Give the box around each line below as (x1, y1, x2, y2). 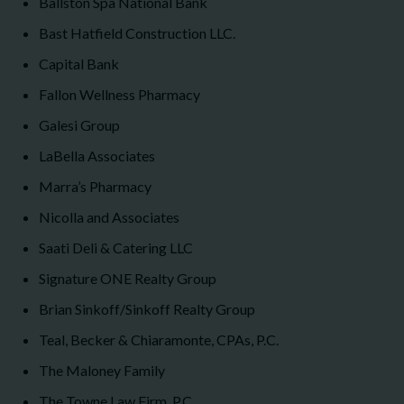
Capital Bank (39, 54, 122, 72)
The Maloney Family (39, 361, 168, 379)
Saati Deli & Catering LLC (39, 238, 193, 256)
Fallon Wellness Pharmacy (39, 85, 200, 103)
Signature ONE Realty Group (39, 269, 216, 287)
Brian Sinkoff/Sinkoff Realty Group (39, 299, 255, 317)
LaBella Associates (39, 146, 158, 164)
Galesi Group (39, 115, 123, 133)
